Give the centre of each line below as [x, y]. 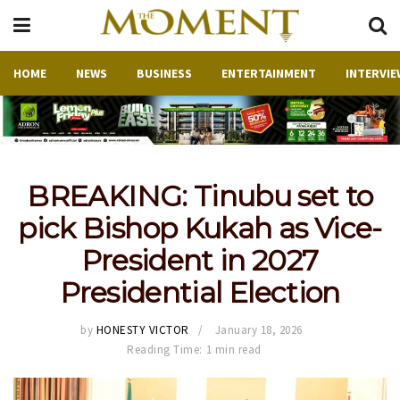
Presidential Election [200, 293]
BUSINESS [164, 73]
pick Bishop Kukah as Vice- [200, 229]
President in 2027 [200, 261]
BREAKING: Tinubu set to [200, 196]
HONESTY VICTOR [142, 330]
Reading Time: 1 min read [194, 350]
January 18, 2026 [258, 330]
